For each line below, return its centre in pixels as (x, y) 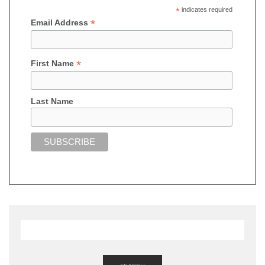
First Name (53, 64)
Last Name (52, 101)
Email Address (60, 22)
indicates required (206, 9)
